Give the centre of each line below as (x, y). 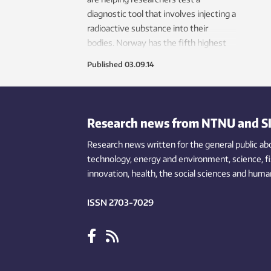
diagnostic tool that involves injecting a (162, 14)
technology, (109, 159)
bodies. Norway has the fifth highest (157, 43)
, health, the (150, 174)
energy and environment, (182, 159)
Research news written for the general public (172, 145)
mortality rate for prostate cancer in (155, 57)
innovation (107, 174)
